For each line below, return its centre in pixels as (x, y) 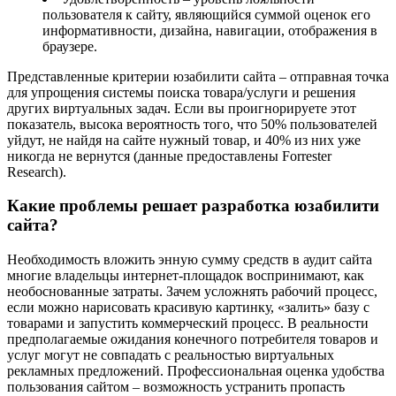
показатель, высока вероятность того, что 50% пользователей (192, 124)
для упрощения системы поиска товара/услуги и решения (181, 92)
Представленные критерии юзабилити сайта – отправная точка (198, 76)
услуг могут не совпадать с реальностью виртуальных (171, 355)
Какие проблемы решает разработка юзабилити (193, 206)
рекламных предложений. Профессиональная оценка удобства (196, 371)
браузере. (70, 46)
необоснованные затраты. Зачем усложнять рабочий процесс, (192, 292)
